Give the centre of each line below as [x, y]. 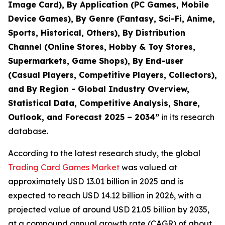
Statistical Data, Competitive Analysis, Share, [104, 103]
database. [28, 131]
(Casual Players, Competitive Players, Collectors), [113, 75]
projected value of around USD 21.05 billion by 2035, [109, 209]
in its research [187, 117]
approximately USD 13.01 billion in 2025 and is [96, 181]
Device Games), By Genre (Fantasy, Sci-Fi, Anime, [111, 19]
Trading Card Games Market [64, 167]
